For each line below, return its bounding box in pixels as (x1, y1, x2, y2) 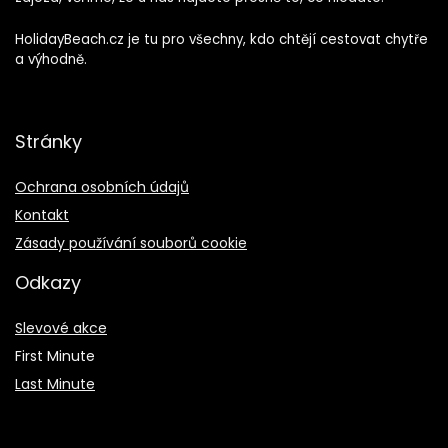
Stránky (15, 128, 82, 154)
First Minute (15, 345, 95, 366)
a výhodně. (15, 49, 87, 69)
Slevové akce (15, 317, 107, 338)
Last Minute (15, 373, 95, 394)
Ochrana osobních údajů (15, 176, 189, 197)
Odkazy (15, 269, 81, 295)
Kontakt (15, 204, 69, 225)
